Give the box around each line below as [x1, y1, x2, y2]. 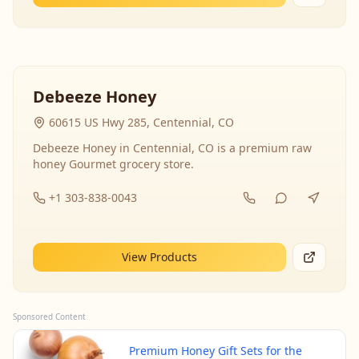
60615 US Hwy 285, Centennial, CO [49, 115, 234, 130]
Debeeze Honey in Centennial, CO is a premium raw [33, 140, 312, 155]
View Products [122, 249, 197, 264]
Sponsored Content [13, 311, 86, 322]
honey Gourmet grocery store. [33, 156, 194, 171]
